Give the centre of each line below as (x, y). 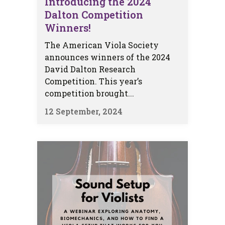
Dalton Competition (94, 14)
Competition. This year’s (93, 81)
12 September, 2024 (84, 111)
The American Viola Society (102, 45)
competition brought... (89, 93)
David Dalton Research (90, 69)
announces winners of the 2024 (107, 57)
